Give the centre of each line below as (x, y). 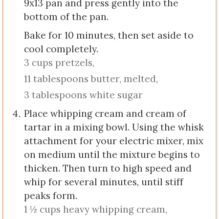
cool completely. (61, 49)
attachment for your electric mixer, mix (114, 141)
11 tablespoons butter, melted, (91, 79)
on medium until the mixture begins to (112, 155)
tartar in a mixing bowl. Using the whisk (114, 127)
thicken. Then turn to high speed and (108, 168)
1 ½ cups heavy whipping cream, (96, 209)
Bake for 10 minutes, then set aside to (109, 35)
